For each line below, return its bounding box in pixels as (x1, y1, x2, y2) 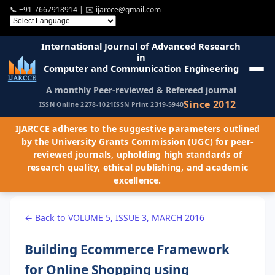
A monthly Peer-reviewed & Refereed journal (45, 83, 236, 96)
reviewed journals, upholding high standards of (33, 148, 242, 160)
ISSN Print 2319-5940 (114, 100, 184, 109)
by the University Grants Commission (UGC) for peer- (21, 135, 254, 147)
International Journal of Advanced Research (41, 39, 241, 52)
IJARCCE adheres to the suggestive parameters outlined (15, 122, 260, 134)
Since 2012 (184, 97, 236, 111)
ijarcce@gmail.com (96, 4, 161, 15)
